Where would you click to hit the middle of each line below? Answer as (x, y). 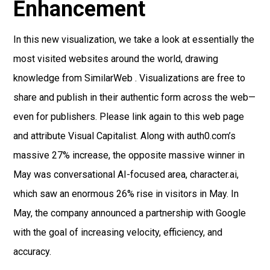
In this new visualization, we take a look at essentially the (134, 40)
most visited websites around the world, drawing (116, 59)
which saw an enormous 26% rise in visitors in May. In (126, 194)
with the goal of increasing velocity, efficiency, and (118, 233)
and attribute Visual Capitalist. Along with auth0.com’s (125, 136)
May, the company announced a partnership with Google (130, 213)
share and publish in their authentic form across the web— (135, 98)
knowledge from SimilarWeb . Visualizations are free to (130, 78)
